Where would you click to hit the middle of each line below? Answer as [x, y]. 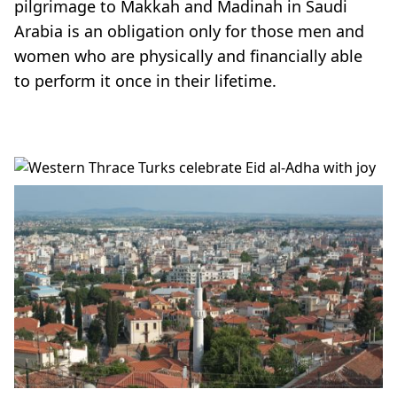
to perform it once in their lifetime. [145, 80]
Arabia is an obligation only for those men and [189, 31]
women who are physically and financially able [188, 55]
